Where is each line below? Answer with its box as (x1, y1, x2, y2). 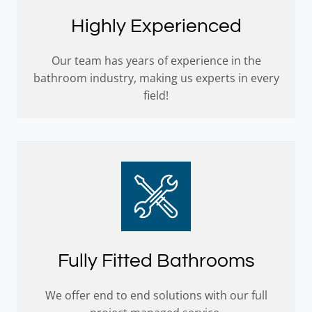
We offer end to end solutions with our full (45, 288, 267, 304)
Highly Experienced (70, 16, 242, 37)
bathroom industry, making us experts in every (33, 70, 279, 86)
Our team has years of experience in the (51, 53, 261, 69)
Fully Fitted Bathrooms (57, 251, 255, 272)
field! (143, 88, 169, 104)
